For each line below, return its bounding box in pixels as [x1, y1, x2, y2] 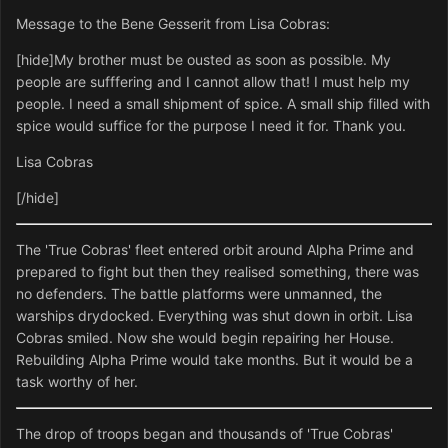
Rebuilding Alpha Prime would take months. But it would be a [16, 351, 413, 369]
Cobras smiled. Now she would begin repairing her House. [16, 329, 394, 347]
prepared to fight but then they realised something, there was [16, 263, 419, 281]
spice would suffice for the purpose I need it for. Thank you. [16, 117, 406, 135]
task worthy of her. [16, 373, 138, 391]
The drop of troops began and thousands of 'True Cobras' [16, 425, 393, 443]
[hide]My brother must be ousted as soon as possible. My [16, 51, 391, 69]
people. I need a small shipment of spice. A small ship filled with [16, 95, 430, 113]
